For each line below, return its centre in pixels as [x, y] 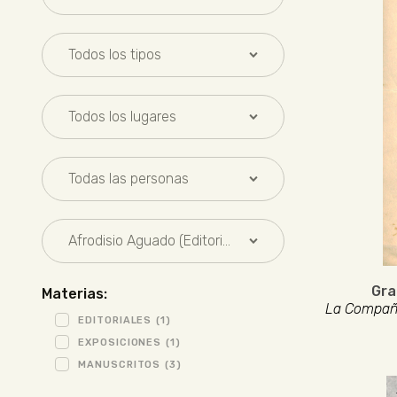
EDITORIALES [115, 320]
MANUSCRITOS [120, 364]
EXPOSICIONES [120, 342]
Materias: [74, 293]
